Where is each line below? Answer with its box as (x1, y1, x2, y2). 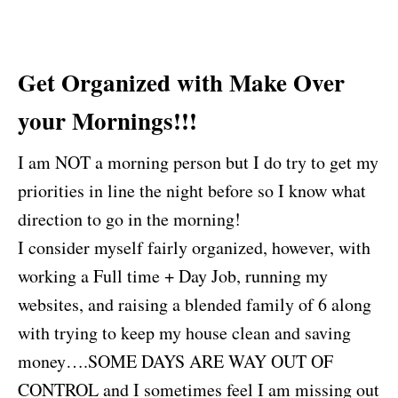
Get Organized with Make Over (18, 64, 345, 99)
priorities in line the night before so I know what (18, 178, 366, 203)
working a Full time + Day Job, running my (18, 263, 328, 288)
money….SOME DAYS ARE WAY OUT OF (18, 348, 333, 373)
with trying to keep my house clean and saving (18, 320, 351, 345)
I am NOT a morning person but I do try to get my (18, 149, 378, 174)
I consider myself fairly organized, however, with (18, 235, 370, 259)
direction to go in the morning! (18, 206, 241, 231)
